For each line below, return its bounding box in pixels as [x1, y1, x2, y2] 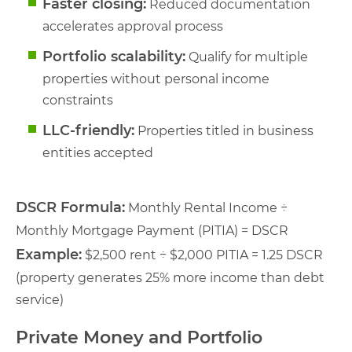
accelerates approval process [42, 18, 223, 34]
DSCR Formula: [16, 198, 125, 216]
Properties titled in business [134, 123, 313, 138]
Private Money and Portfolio [16, 326, 262, 348]
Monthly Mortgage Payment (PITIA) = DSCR [16, 222, 288, 238]
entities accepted [42, 145, 153, 160]
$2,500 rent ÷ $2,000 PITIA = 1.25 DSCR [82, 247, 323, 262]
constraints [42, 92, 113, 108]
